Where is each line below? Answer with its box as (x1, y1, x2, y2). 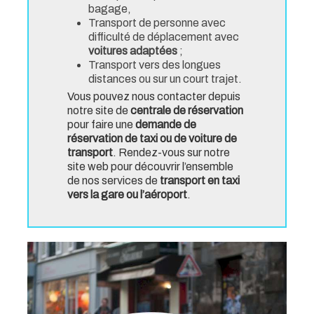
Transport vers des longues (88, 59, 221, 71)
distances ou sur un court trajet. (88, 73, 242, 85)
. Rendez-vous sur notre (113, 146, 230, 158)
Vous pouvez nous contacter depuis (67, 90, 240, 102)
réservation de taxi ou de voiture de (67, 132, 237, 144)
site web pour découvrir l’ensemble (67, 161, 233, 172)
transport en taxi (160, 175, 240, 186)
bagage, (88, 3, 131, 15)
